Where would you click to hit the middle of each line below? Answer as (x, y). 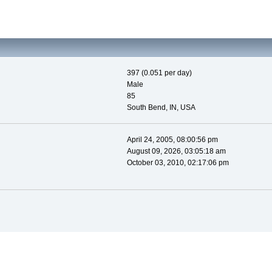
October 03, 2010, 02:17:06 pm (178, 163)
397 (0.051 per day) (159, 73)
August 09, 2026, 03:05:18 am (176, 151)
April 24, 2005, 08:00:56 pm (172, 140)
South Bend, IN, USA (161, 108)
